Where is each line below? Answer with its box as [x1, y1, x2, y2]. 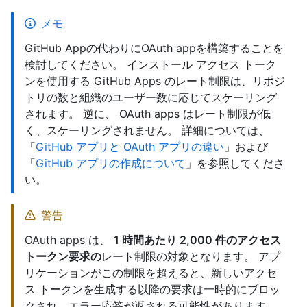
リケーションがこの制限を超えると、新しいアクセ [25, 266, 277, 280]
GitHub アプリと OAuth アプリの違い [36, 140, 224, 153]
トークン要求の [25, 249, 101, 263]
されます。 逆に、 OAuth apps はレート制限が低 [25, 107, 271, 121]
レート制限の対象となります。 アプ [101, 249, 280, 263]
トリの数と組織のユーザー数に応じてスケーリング [25, 90, 277, 104]
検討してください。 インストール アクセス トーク [25, 58, 276, 71]
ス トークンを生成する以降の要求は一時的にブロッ [25, 282, 280, 296]
